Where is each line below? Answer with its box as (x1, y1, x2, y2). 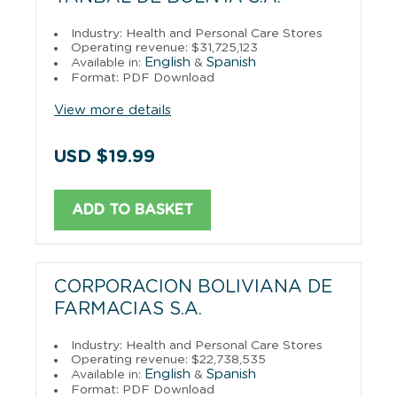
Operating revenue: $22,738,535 (71, 353, 266, 366)
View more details (54, 103, 171, 117)
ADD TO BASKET (72, 202, 193, 217)
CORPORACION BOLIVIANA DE (54, 277, 332, 296)
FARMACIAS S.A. (54, 300, 202, 318)
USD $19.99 (54, 147, 155, 166)
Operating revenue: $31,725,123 (71, 41, 258, 54)
